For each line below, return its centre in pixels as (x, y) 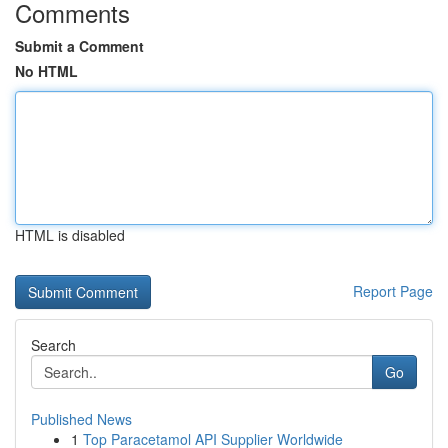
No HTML (46, 71)
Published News (81, 419)
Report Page (393, 291)
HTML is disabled (70, 235)
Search (53, 345)
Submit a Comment (79, 46)
